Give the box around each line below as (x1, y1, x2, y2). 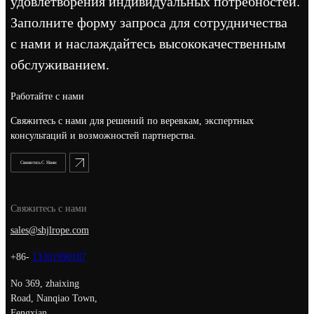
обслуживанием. (10, 57, 109, 73)
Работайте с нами (10, 91, 84, 102)
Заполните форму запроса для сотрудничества (10, 15, 287, 31)
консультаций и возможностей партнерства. (10, 130, 196, 142)
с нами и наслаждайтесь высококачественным (10, 36, 286, 52)
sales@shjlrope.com (10, 225, 89, 236)
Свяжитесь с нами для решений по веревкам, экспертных (10, 116, 254, 127)
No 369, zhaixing (10, 278, 79, 289)
